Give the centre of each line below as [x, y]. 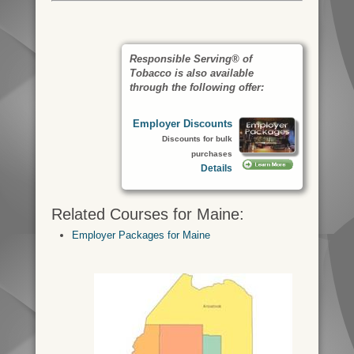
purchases [212, 154]
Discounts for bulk [198, 139]
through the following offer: [197, 88]
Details [217, 168]
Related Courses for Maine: [147, 215]
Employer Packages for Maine [141, 235]
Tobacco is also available [192, 73]
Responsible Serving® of [191, 59]
